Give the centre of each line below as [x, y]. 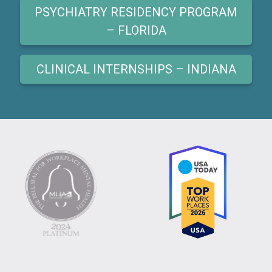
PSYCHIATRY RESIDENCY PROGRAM [136, 12]
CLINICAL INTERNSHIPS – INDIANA [136, 69]
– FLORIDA [136, 30]
